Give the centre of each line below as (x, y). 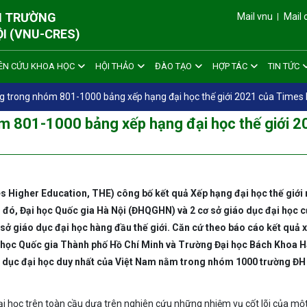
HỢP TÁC (230, 66)
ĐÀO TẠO (173, 66)
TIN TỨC (283, 66)
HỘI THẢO (114, 66)
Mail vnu (255, 17)
